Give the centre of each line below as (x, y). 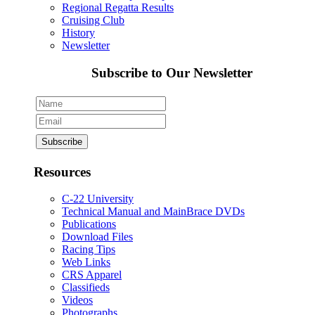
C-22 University (98, 199)
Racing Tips (89, 250)
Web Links (86, 262)
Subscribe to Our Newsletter (172, 73)
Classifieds (86, 288)
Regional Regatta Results (118, 8)
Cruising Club (93, 20)
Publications (89, 224)
